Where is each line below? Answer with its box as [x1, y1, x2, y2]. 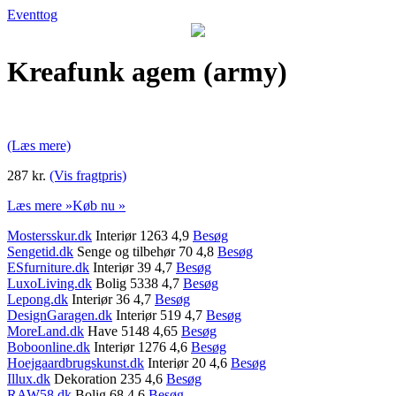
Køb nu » [72, 197, 126, 213]
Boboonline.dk [7, 339, 90, 354]
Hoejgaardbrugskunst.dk [7, 354, 144, 370]
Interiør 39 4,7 [89, 259, 176, 275]
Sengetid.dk [7, 243, 73, 259]
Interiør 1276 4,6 [90, 339, 191, 354]
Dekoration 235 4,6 [50, 370, 166, 386]
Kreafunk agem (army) [7, 56, 287, 88]
